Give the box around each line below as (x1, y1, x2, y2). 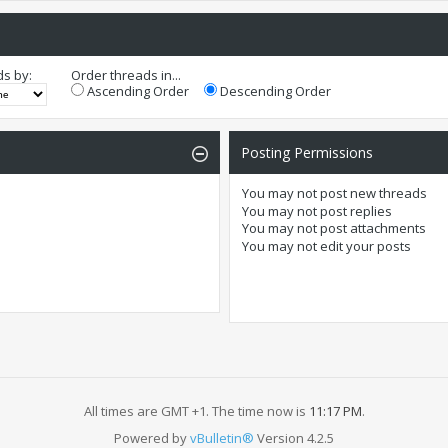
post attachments (316, 219, 426, 238)
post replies (316, 201, 392, 220)
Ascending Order (84, 82, 189, 101)
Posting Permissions (240, 143, 373, 163)
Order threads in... (71, 66, 181, 85)
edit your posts (316, 236, 411, 255)
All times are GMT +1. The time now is (83, 401, 309, 420)
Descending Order (217, 82, 331, 101)
